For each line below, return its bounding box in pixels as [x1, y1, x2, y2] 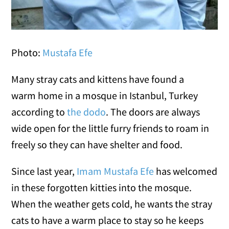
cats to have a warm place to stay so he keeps [11, 213, 204, 226]
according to [11, 105, 67, 118]
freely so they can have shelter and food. [11, 138, 183, 151]
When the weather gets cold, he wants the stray [11, 197, 213, 210]
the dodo [67, 105, 106, 118]
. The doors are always [106, 105, 200, 118]
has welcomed [154, 164, 218, 177]
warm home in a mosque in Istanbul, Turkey [11, 88, 198, 102]
